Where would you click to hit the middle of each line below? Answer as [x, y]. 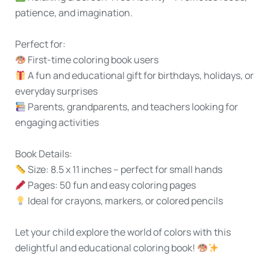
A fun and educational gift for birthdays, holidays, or [140, 75]
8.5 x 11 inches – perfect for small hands [136, 169]
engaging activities [57, 122]
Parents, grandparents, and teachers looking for [132, 107]
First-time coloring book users [93, 60]
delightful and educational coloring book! [105, 248]
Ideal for [46, 201]
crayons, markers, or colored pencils [143, 201]
